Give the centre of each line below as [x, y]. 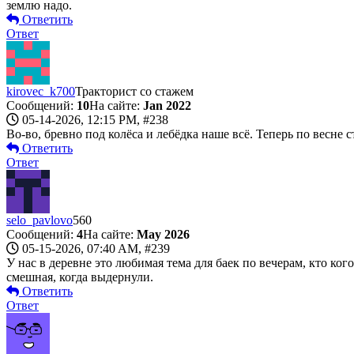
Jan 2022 [167, 105]
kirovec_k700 [41, 91]
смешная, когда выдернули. [80, 277]
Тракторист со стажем [134, 91]
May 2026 [163, 234]
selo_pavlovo [40, 220]
